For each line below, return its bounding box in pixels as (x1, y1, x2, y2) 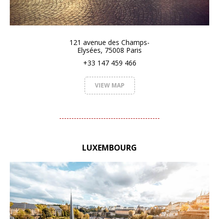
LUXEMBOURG (82, 142, 137, 153)
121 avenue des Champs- (69, 37, 150, 47)
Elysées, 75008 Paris (77, 45, 142, 55)
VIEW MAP (94, 81, 125, 89)
